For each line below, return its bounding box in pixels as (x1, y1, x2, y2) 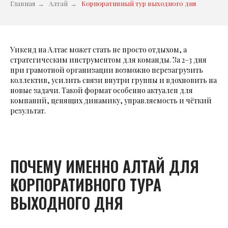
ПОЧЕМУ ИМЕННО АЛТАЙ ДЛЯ (10, 155, 199, 178)
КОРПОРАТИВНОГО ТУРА (10, 173, 161, 196)
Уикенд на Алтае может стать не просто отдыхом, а (10, 45, 187, 55)
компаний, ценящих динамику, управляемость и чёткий (10, 96, 212, 106)
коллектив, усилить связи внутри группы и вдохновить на (10, 75, 217, 85)
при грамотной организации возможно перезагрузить (10, 65, 203, 75)
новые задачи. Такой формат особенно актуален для (10, 85, 193, 96)
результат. (10, 106, 46, 116)
